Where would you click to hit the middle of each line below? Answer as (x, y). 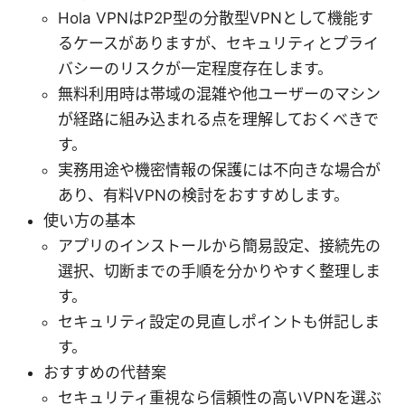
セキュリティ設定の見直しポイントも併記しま (219, 321)
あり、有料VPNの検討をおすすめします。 (203, 195)
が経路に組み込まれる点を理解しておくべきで (218, 119)
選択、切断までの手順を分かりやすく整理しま (219, 271)
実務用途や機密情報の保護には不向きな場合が (219, 170)
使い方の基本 (89, 220)
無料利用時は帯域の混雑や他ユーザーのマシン (219, 94)
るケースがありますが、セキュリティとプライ (218, 43)
